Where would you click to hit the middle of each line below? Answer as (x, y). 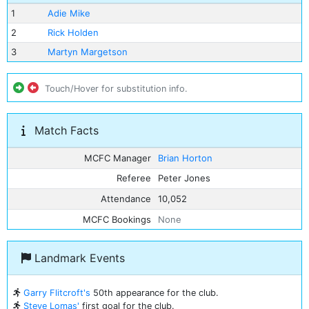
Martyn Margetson (87, 52)
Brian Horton (185, 158)
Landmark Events (78, 258)
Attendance (126, 198)
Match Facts (65, 130)
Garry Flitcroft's (57, 293)
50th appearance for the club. (154, 293)
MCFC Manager (118, 158)
